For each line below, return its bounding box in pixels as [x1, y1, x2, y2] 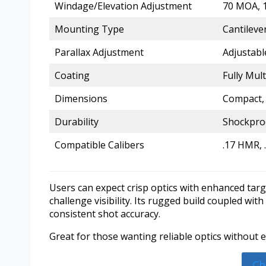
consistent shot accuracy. [49, 207, 160, 220]
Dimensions [55, 91, 107, 105]
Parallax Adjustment [55, 45, 144, 59]
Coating [55, 68, 90, 82]
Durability [55, 115, 99, 128]
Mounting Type [55, 22, 124, 36]
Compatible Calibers [55, 138, 144, 151]
